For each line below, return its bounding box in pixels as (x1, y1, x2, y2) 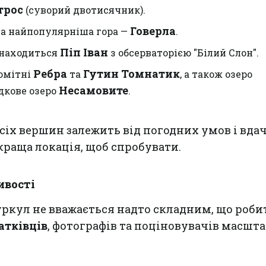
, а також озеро (180, 68, 252, 80)
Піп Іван (60, 45, 108, 59)
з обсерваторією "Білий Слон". (108, 46, 259, 59)
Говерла (130, 24, 176, 38)
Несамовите (59, 83, 128, 97)
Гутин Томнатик (83, 66, 180, 81)
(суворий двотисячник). (23, 4, 145, 16)
